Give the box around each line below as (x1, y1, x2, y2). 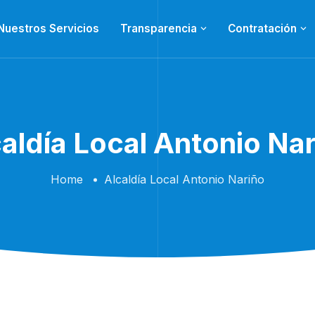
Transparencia (120, 22, 197, 35)
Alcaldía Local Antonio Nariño (104, 172, 264, 186)
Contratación (228, 22, 297, 35)
